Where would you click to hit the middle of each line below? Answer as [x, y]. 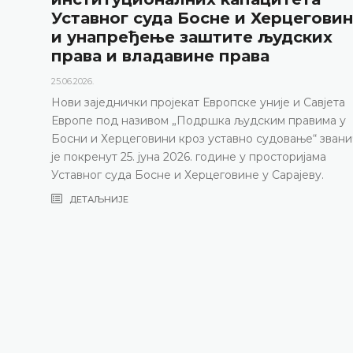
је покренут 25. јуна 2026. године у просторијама [188, 156]
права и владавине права [160, 56]
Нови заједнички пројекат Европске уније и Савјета [198, 102]
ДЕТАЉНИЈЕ [97, 199]
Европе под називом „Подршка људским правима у [198, 120]
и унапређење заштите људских [191, 37]
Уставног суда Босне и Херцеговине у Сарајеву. [187, 175]
